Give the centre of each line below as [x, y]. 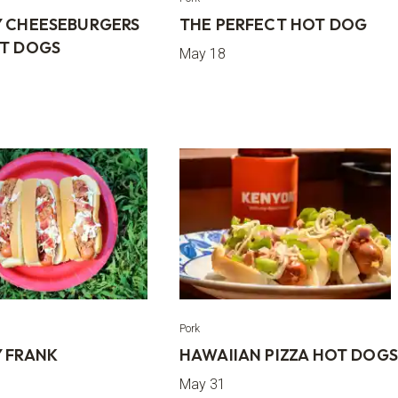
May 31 [202, 384]
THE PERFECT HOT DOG [273, 24]
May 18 [202, 54]
